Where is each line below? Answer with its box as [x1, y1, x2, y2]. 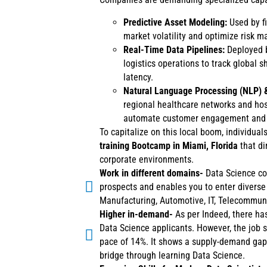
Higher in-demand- [100, 209, 173, 221]
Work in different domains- [100, 167, 206, 179]
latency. [123, 72, 153, 83]
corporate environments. [100, 154, 194, 166]
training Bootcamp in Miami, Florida [100, 140, 238, 152]
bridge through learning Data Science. [100, 250, 247, 262]
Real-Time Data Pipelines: [123, 44, 225, 56]
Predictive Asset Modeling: [123, 17, 227, 29]
